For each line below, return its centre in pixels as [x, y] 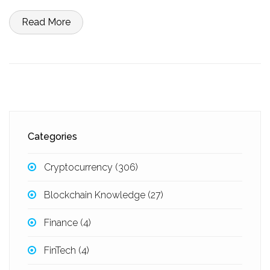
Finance [62, 223]
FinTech [61, 250]
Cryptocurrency [80, 167]
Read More [46, 22]
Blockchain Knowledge [96, 195]
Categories [52, 137]
